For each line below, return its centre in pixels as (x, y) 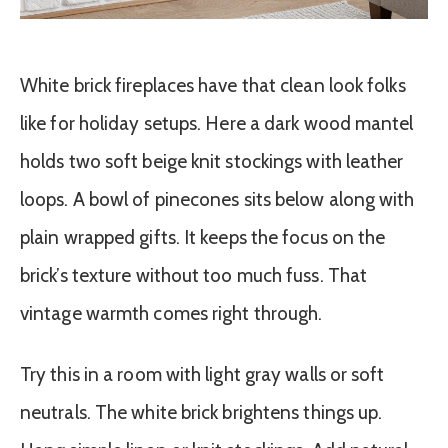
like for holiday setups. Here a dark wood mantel (217, 124)
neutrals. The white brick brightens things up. (201, 413)
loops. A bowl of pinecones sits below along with (217, 200)
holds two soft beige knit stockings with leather (212, 162)
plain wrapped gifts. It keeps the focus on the (203, 238)
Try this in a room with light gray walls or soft (202, 375)
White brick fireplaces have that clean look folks (213, 86)
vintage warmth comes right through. (171, 314)
